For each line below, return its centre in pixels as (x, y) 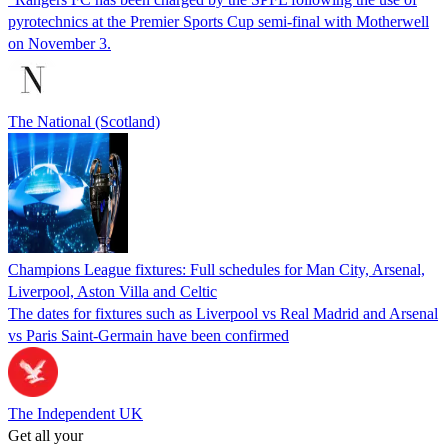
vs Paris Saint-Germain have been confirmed (148, 335)
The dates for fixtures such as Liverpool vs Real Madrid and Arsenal (223, 313)
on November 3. (59, 43)
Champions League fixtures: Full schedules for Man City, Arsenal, (216, 269)
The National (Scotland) (84, 121)
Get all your (45, 435)
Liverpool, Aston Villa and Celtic (112, 291)
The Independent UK (75, 413)
